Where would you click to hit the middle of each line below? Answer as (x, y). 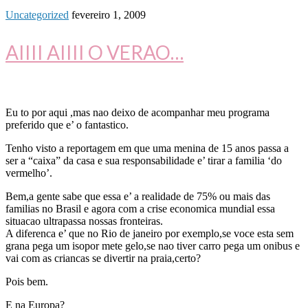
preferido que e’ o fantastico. (67, 125)
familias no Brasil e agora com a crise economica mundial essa (140, 209)
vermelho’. (29, 173)
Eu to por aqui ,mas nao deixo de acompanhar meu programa (137, 113)
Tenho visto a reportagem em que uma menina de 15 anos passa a (147, 148)
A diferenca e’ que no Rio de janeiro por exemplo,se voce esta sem (150, 234)
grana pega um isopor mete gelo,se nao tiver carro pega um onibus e (153, 246)
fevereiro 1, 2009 (109, 15)
